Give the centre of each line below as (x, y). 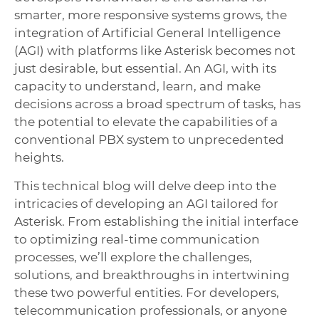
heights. (39, 158)
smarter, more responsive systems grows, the (151, 15)
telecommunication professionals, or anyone (151, 310)
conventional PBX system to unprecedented (149, 140)
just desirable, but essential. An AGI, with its (145, 69)
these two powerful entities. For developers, (147, 292)
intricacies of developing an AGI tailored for (146, 203)
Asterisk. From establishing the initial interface (156, 221)
